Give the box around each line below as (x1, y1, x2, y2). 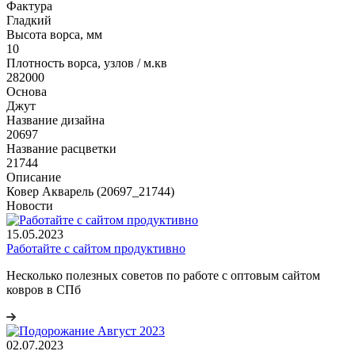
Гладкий (6, 13, 52, 27)
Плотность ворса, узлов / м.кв (6, 55, 167, 70)
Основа (6, 84, 47, 98)
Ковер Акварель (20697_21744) (6, 184, 174, 198)
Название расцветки (6, 141, 116, 155)
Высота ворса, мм (6, 27, 102, 41)
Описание (6, 170, 61, 184)
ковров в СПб (6, 282, 81, 296)
